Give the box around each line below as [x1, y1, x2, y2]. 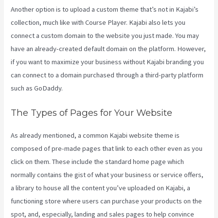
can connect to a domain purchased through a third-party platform [11, 70, 204, 79]
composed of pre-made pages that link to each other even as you [11, 144, 203, 153]
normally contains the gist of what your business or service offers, [11, 170, 204, 180]
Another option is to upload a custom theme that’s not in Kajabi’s [11, 4, 199, 14]
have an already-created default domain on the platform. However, [11, 44, 206, 53]
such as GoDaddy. [11, 83, 63, 92]
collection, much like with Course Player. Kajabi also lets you [11, 18, 186, 27]
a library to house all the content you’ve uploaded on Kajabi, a [11, 183, 191, 193]
